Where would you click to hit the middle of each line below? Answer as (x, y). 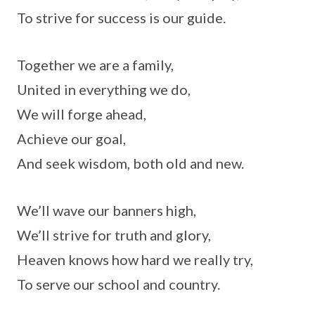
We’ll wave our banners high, (107, 211)
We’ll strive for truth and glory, (114, 235)
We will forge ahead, (82, 114)
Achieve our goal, (71, 139)
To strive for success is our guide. (121, 18)
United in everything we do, (104, 90)
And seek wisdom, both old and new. (130, 163)
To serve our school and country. (118, 284)
